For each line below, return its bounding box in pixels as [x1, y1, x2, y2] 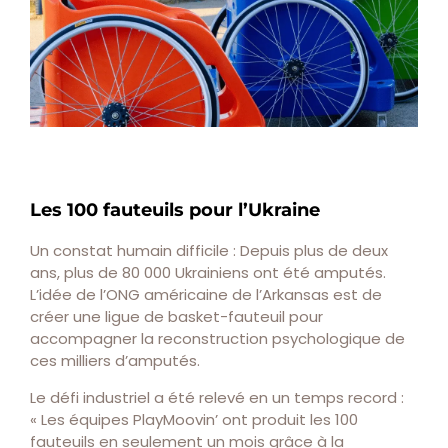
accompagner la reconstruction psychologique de [30, 327, 405, 349]
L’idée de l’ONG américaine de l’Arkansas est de [30, 283, 382, 305]
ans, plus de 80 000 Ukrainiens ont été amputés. [30, 261, 386, 283]
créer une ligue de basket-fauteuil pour [30, 305, 323, 327]
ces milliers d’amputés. [30, 349, 200, 371]
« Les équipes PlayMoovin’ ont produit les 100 [30, 408, 358, 430]
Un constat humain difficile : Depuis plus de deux [30, 239, 388, 261]
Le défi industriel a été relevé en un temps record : [30, 386, 404, 408]
